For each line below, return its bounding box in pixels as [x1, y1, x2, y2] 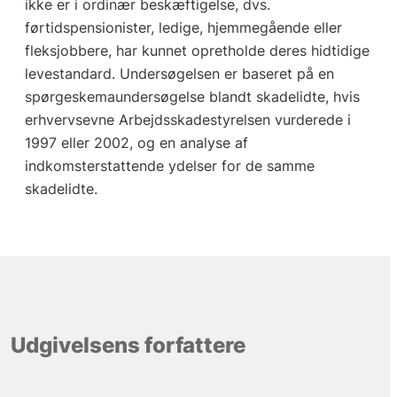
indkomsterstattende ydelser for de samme [24, 157, 315, 175]
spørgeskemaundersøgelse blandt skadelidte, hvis [24, 88, 360, 106]
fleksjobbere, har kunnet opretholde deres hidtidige [24, 42, 370, 60]
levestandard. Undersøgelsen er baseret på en [24, 65, 334, 83]
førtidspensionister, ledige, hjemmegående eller [24, 19, 342, 37]
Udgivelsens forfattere [10, 331, 245, 358]
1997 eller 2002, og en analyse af [24, 134, 248, 152]
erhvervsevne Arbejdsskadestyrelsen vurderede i [24, 111, 351, 129]
